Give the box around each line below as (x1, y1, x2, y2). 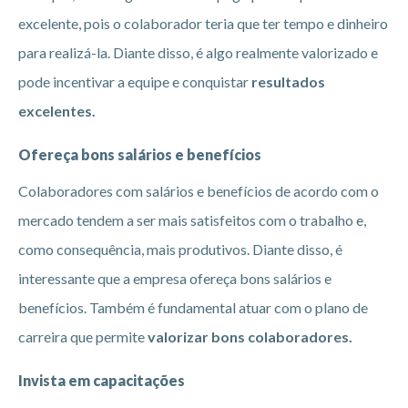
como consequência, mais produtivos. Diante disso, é (18, 240, 342, 258)
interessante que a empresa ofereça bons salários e (18, 269, 331, 287)
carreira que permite (18, 327, 148, 345)
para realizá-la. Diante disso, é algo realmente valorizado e (18, 43, 378, 61)
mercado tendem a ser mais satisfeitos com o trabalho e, (18, 210, 366, 229)
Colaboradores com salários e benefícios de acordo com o (18, 181, 379, 199)
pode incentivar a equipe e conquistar (18, 72, 249, 90)
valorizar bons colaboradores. (148, 327, 352, 345)
